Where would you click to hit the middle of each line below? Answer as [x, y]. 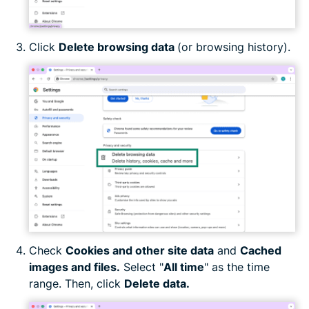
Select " [142, 267]
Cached [261, 251]
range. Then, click [77, 284]
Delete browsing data [118, 47]
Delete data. [157, 284]
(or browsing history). [234, 47]
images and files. [74, 267]
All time [184, 267]
